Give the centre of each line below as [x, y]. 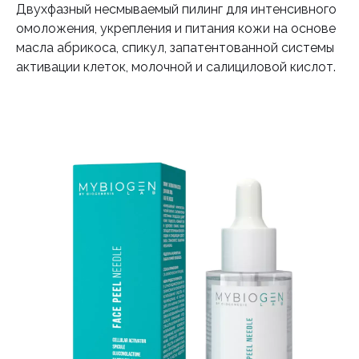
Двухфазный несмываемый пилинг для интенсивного [176, 10]
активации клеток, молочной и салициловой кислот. [176, 67]
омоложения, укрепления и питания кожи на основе [176, 29]
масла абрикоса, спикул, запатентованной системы [175, 48]
